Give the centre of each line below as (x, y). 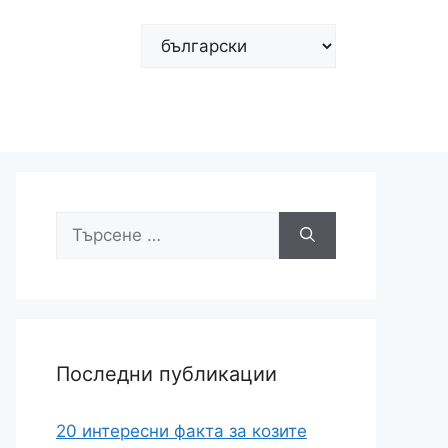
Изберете (180, 35)
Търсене (90, 223)
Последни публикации (166, 374)
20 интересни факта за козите (181, 431)
